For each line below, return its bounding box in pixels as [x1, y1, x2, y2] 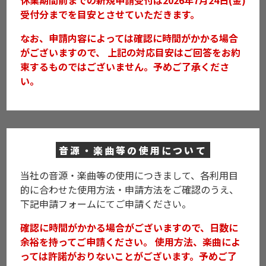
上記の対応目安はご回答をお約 [104, 45, 240, 60]
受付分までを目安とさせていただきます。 [20, 7, 199, 22]
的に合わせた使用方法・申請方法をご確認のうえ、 [20, 182, 239, 197]
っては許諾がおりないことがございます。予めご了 [20, 248, 237, 263]
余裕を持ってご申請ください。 [20, 234, 153, 249]
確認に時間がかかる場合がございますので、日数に [20, 220, 238, 235]
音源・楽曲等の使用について [59, 142, 207, 157]
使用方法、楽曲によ [152, 234, 240, 249]
